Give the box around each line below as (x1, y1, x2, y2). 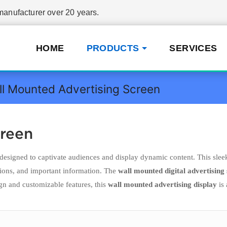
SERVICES (169, 43, 217, 53)
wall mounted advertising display (108, 180, 217, 188)
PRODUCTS (86, 43, 139, 53)
